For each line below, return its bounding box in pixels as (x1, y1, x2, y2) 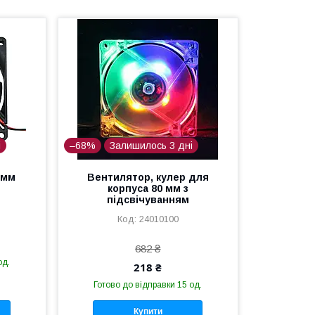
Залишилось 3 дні (110, 140, 193, 151)
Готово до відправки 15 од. (94, 280, 202, 290)
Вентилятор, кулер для (86, 172, 209, 183)
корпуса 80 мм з (107, 183, 188, 194)
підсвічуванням (106, 194, 189, 205)
